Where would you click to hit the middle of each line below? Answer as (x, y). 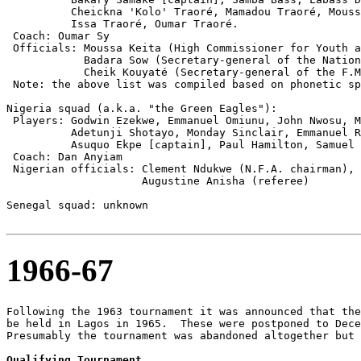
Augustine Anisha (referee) (158, 180)
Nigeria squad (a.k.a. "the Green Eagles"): (142, 108)
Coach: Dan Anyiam (64, 156)
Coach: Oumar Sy (58, 35)
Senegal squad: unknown (77, 205)
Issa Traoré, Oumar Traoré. (122, 23)
